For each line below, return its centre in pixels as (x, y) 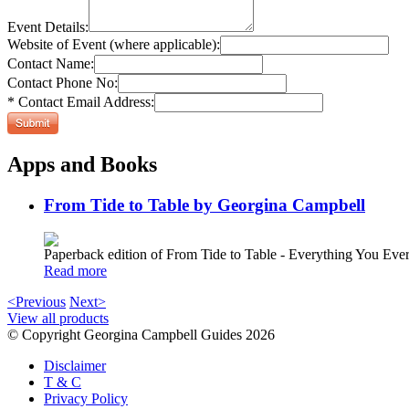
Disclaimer (75, 366)
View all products (58, 319)
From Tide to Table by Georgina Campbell (204, 204)
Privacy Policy (86, 399)
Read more (75, 271)
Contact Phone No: (63, 82)
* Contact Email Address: (81, 101)
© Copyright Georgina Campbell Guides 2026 (141, 335)
